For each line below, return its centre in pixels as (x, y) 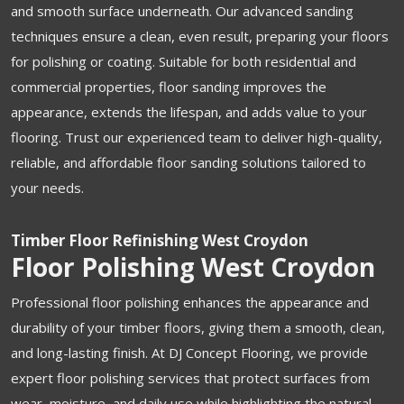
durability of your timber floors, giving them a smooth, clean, (198, 327)
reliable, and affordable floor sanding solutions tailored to (188, 162)
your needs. (47, 187)
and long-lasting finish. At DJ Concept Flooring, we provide (189, 352)
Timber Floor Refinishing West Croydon (160, 240)
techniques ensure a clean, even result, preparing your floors (200, 36)
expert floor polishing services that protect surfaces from (190, 377)
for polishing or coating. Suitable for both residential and (184, 61)
